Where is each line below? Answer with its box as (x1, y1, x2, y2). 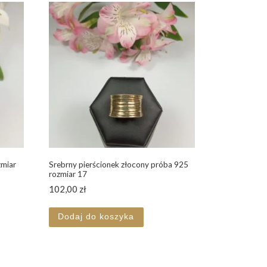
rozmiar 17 (48, 169, 87, 179)
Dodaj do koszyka (58, 212, 135, 222)
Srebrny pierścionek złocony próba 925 (48, 160, 188, 170)
